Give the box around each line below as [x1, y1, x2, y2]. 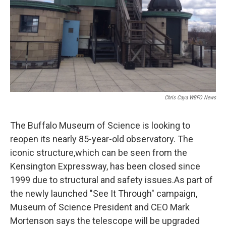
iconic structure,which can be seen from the [10, 147, 187, 158]
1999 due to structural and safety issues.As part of [10, 175, 213, 185]
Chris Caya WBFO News [164, 94, 216, 101]
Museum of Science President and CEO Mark [10, 202, 190, 212]
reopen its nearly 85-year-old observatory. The [10, 134, 193, 144]
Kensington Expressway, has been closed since [10, 161, 200, 172]
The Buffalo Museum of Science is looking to [10, 120, 190, 131]
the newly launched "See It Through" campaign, [10, 188, 197, 199]
